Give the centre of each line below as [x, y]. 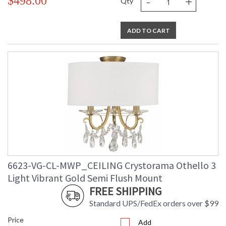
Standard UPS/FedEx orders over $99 [154, 203]
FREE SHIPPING [125, 191]
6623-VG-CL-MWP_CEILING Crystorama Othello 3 [112, 165]
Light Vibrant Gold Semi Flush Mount [85, 178]
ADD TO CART [148, 31]
